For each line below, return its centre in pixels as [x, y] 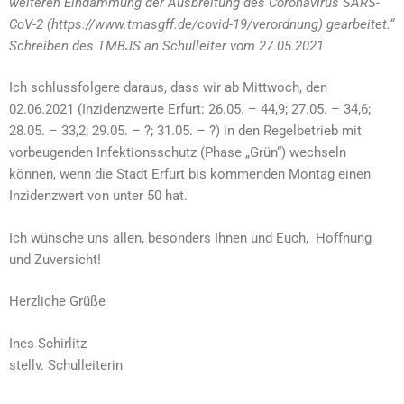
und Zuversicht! [55, 259]
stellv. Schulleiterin [66, 365]
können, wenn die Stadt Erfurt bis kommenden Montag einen [190, 174]
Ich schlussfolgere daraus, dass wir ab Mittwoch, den [168, 87]
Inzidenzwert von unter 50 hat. [100, 196]
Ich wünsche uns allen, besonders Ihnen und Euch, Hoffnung [190, 238]
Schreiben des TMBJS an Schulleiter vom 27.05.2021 [166, 46]
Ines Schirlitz [48, 343]
